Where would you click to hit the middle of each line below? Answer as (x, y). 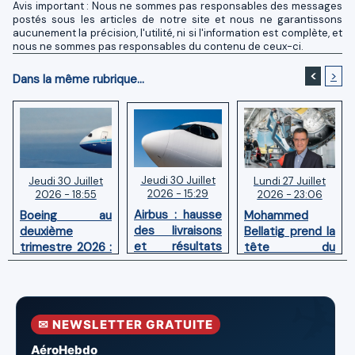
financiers (160, 263)
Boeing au (66, 216)
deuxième (46, 232)
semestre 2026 (177, 310)
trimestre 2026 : (66, 248)
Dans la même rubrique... (78, 79)
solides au (178, 279)
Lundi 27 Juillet (290, 181)
